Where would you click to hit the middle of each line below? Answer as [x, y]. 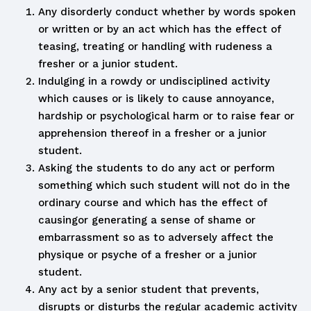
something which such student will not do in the [164, 185]
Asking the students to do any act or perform [157, 168]
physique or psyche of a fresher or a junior [148, 255]
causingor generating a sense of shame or [147, 220]
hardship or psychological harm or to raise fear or [166, 116]
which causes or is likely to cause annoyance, [156, 99]
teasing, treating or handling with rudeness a [155, 47]
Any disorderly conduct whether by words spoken [167, 12]
